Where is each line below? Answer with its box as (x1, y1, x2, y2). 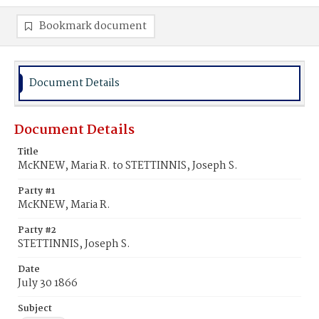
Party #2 (18, 223, 56, 238)
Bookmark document (39, 18, 147, 35)
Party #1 (18, 184, 55, 199)
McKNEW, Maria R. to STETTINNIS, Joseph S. (18, 157, 238, 174)
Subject (18, 301, 52, 316)
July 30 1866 (18, 275, 78, 292)
